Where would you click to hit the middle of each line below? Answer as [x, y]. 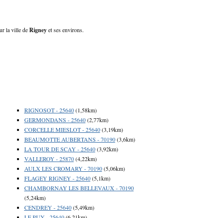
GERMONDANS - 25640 [55, 119]
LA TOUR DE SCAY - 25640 [60, 149]
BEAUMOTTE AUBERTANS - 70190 [70, 139]
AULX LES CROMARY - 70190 [63, 168]
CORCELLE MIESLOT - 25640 [62, 129]
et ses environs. [65, 29]
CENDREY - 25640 [48, 207]
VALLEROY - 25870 [49, 158]
